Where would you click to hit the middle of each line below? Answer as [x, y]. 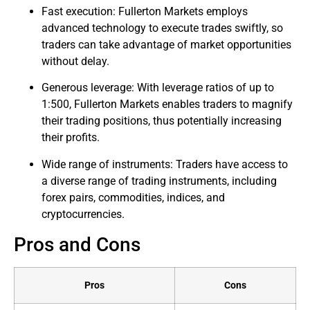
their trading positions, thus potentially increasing [162, 121]
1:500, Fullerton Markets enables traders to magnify [167, 104]
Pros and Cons [77, 244]
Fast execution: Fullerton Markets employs [145, 11]
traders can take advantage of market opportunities [166, 44]
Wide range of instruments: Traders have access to [165, 164]
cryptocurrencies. [83, 214]
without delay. [75, 61]
